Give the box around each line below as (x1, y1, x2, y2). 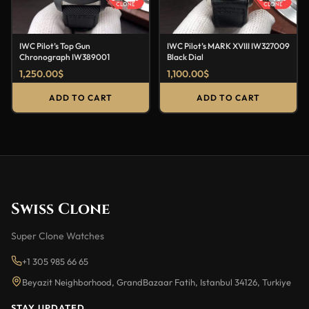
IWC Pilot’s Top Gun (19, 40, 90, 51)
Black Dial (167, 51, 203, 62)
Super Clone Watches (11, 229, 104, 242)
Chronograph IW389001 (19, 51, 110, 62)
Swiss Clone (11, 199, 110, 219)
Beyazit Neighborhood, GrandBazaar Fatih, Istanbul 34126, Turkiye (22, 276, 291, 288)
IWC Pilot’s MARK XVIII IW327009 (167, 40, 290, 51)
